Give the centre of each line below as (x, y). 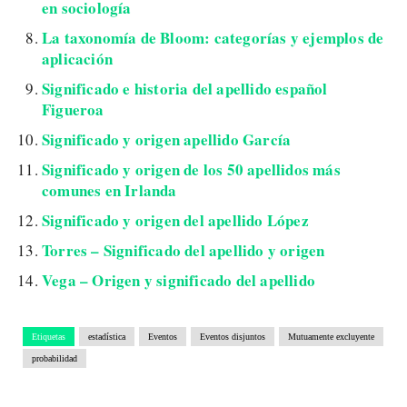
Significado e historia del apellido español (185, 88)
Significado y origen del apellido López (175, 220)
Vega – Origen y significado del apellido (179, 280)
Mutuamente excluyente (331, 336)
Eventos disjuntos (233, 336)
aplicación (77, 58)
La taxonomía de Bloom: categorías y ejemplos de (213, 37)
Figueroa (73, 109)
